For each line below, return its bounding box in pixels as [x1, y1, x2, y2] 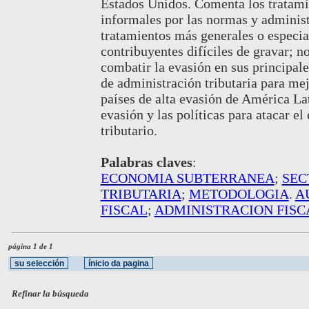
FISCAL [100, 201, 148, 217]
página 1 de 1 [8, 242, 53, 251]
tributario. [100, 122, 157, 138]
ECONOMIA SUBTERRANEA [100, 170, 275, 186]
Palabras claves [100, 154, 192, 170]
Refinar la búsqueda [12, 288, 90, 299]
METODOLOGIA [188, 186, 289, 201]
